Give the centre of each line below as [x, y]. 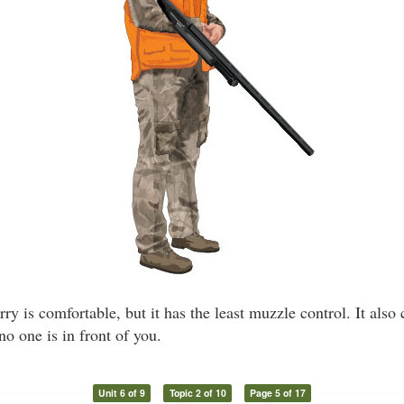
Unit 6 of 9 [121, 393]
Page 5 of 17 [278, 393]
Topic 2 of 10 [197, 393]
